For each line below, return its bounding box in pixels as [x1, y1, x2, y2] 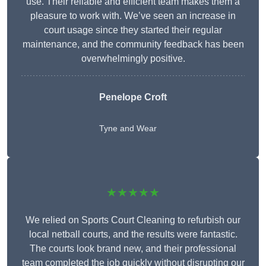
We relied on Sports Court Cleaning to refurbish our [26, 215, 240, 226]
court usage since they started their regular [44, 25, 222, 36]
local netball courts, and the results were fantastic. [28, 229, 237, 240]
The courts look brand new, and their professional [30, 243, 236, 254]
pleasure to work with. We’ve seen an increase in [30, 11, 236, 21]
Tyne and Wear [99, 123, 157, 134]
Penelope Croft [99, 92, 167, 103]
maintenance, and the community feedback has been [22, 39, 244, 50]
